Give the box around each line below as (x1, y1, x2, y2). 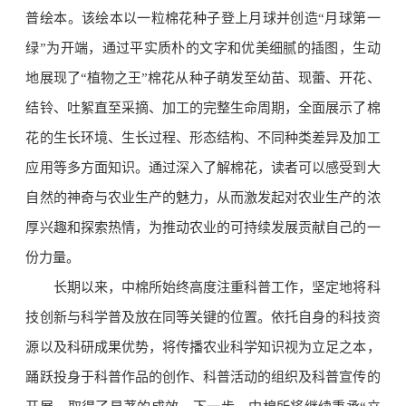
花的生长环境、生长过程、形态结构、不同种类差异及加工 (25, 130, 381, 146)
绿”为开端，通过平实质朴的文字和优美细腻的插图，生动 (25, 41, 381, 56)
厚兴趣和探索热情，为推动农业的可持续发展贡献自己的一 (25, 220, 381, 236)
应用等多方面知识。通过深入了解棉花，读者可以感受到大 (25, 160, 381, 176)
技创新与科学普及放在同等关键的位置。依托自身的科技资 (25, 310, 381, 325)
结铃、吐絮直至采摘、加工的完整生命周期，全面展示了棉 (25, 101, 381, 116)
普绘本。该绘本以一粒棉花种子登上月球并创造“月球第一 (25, 11, 381, 26)
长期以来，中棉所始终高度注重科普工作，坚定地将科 (53, 280, 381, 295)
